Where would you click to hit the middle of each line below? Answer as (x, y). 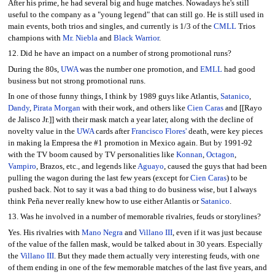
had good (238, 69)
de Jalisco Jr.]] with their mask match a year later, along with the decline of (130, 120)
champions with (35, 38)
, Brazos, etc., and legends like (87, 167)
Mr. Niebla (80, 38)
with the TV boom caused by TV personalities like (92, 155)
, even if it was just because (217, 232)
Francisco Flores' (159, 132)
